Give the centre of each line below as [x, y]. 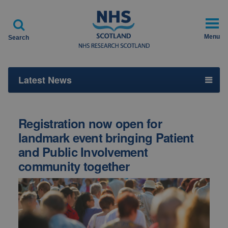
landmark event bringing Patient [106, 137]
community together [74, 166]
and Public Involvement [83, 152]
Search [19, 38]
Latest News [45, 80]
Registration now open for [90, 123]
